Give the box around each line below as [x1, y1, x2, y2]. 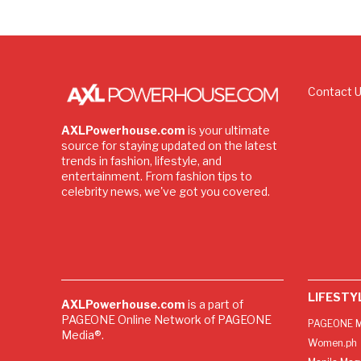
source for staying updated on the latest [61, 138, 277, 152]
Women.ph [307, 336, 357, 349]
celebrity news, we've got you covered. [61, 184, 270, 198]
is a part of [188, 297, 243, 311]
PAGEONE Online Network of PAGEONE [61, 312, 272, 326]
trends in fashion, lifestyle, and [61, 153, 222, 168]
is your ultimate [185, 122, 270, 137]
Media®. [61, 327, 104, 342]
